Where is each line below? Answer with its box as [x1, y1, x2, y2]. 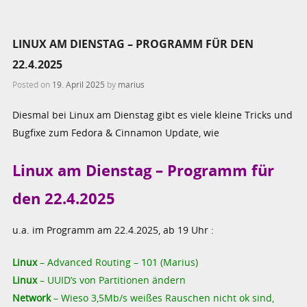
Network [12, 291, 51, 304]
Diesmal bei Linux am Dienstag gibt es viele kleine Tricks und [12, 108, 293, 121]
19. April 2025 [52, 78, 106, 90]
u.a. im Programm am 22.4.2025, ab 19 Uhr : [12, 223, 214, 236]
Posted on [12, 78, 53, 90]
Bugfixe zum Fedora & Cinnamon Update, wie [12, 125, 220, 139]
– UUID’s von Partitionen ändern [37, 273, 186, 286]
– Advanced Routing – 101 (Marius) [37, 255, 199, 269]
